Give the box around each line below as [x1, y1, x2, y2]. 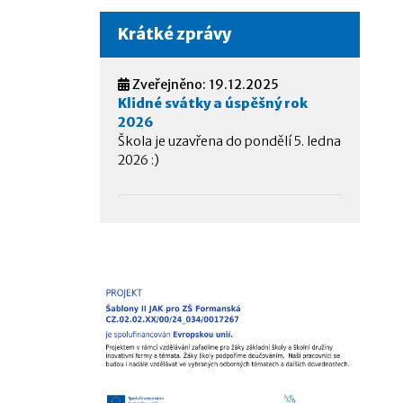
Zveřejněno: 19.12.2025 [129, 76, 279, 93]
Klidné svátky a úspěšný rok [117, 94, 308, 112]
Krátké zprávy [117, 23, 231, 44]
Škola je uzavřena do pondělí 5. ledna [117, 132, 341, 149]
